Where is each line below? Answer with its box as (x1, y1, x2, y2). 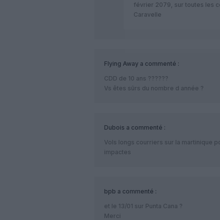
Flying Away (104, 59, 138, 67)
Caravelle (134, 10, 162, 18)
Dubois (104, 123, 125, 131)
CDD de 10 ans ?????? (104, 74, 168, 82)
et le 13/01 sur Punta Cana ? (104, 202, 183, 210)
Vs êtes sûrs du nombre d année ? (104, 84, 204, 92)
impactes (104, 148, 131, 156)
